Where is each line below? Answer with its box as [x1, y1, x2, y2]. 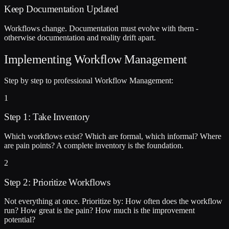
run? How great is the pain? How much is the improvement [4, 206, 195, 215]
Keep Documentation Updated [4, 4, 119, 15]
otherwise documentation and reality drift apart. [4, 33, 156, 42]
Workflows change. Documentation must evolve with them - [4, 24, 198, 33]
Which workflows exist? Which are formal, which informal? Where [4, 132, 221, 141]
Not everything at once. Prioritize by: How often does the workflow [4, 197, 222, 206]
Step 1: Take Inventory [4, 111, 90, 123]
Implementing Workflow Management [4, 52, 187, 66]
